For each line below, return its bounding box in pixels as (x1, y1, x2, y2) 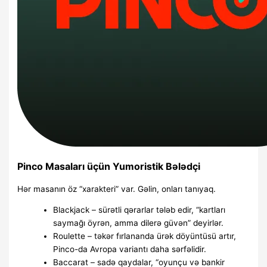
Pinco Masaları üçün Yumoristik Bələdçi (17, 160, 201, 172)
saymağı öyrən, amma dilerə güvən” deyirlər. (53, 218, 224, 228)
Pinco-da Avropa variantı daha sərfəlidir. (53, 244, 207, 254)
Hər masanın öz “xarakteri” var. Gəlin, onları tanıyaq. (17, 184, 216, 194)
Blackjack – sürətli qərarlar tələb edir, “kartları (53, 205, 226, 215)
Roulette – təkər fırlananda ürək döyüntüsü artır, (53, 231, 237, 241)
